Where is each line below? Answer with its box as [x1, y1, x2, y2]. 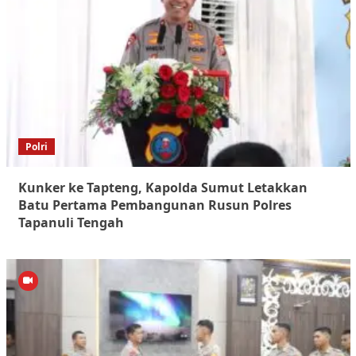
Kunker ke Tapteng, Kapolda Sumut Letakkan [17, 179, 308, 197]
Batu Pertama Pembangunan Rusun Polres [17, 196, 292, 215]
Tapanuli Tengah [17, 214, 124, 232]
